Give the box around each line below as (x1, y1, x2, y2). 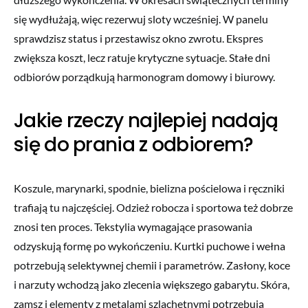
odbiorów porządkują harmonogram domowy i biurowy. (14, 69, 275, 83)
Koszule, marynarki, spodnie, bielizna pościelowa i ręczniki (14, 181, 285, 195)
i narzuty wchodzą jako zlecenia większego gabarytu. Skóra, (14, 277, 289, 291)
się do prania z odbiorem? (14, 131, 254, 158)
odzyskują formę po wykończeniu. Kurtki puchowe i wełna (14, 239, 285, 252)
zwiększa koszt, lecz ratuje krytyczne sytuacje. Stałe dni (14, 50, 270, 64)
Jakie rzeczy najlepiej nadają (14, 107, 278, 134)
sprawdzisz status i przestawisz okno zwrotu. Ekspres (14, 31, 263, 45)
